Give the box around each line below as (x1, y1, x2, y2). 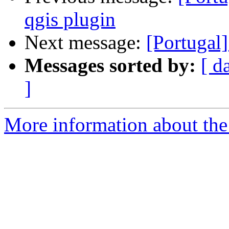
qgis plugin (25, 8, 116, 31)
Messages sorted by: (25, 54, 196, 77)
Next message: (25, 31, 146, 54)
